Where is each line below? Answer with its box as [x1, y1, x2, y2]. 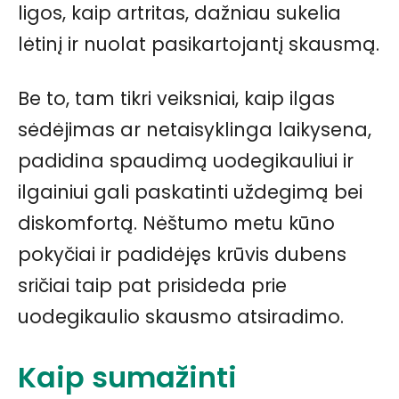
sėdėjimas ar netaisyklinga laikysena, [18, 117, 371, 143]
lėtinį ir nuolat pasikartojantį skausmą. [18, 31, 379, 58]
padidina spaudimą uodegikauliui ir [18, 148, 354, 175]
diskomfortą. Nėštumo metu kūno [18, 210, 335, 237]
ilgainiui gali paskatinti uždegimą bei [18, 179, 362, 206]
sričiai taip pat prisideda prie [18, 273, 287, 299]
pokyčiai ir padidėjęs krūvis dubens [18, 241, 346, 268]
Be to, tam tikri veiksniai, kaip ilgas [18, 85, 335, 112]
